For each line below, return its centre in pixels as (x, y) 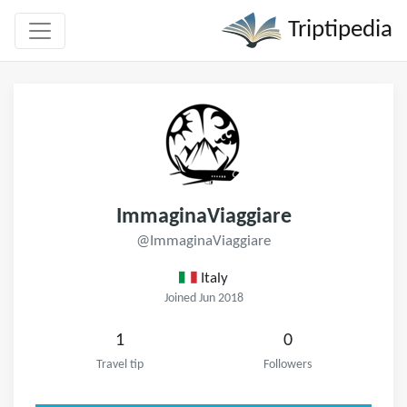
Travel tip (119, 365)
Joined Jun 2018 (203, 298)
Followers (288, 365)
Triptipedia (338, 30)
